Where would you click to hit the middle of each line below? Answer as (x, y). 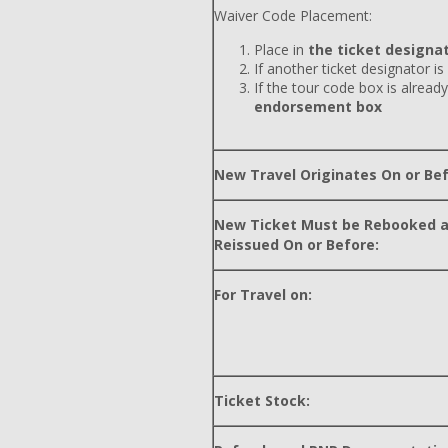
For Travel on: (263, 294)
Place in (281, 49)
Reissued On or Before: (296, 244)
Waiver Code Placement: (293, 15)
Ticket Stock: (262, 400)
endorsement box (318, 106)
